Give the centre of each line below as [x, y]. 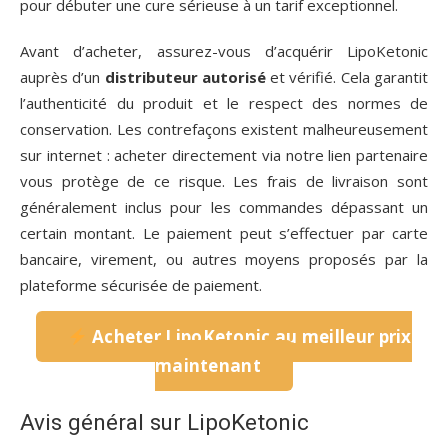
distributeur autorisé [185, 77]
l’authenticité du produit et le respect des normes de [224, 103]
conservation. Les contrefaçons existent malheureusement [224, 129]
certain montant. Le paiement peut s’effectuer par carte [224, 233]
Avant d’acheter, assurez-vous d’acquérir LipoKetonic [224, 51]
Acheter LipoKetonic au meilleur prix [249, 337]
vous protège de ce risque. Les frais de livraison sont [224, 181]
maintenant [207, 366]
